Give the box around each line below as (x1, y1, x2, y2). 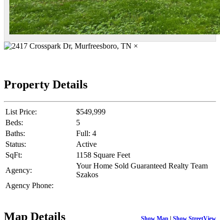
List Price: (5, 107, 37, 116)
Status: (5, 139, 26, 148)
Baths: (5, 129, 25, 137)
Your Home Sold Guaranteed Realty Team (76, 161, 208, 170)
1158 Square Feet (76, 150, 130, 159)
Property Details (4, 78, 87, 91)
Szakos (76, 170, 98, 179)
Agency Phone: (5, 181, 54, 190)
